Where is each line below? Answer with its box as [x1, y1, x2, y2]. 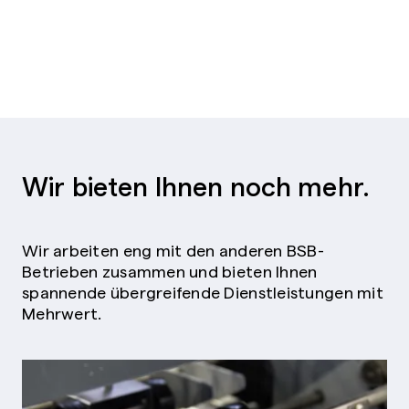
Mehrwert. [22, 302, 102, 324]
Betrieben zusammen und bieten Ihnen [22, 260, 318, 282]
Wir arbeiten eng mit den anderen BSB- [22, 239, 324, 261]
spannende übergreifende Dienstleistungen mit [22, 281, 383, 303]
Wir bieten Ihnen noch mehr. [22, 168, 371, 203]
